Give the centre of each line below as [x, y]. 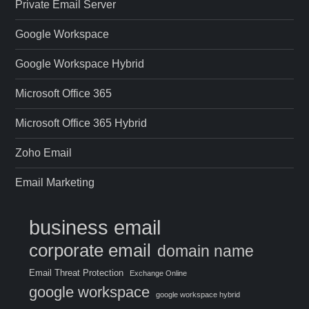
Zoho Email [44, 152]
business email [95, 227]
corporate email [90, 250]
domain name [206, 251]
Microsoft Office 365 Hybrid [81, 123]
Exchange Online [159, 273]
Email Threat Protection [77, 272]
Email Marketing [55, 182]
